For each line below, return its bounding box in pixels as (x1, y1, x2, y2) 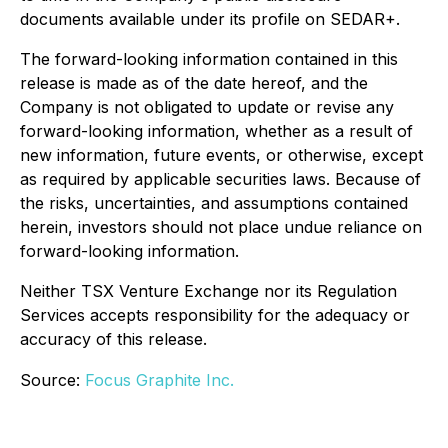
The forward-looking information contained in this (20, 48, 398, 69)
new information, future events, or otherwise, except (20, 144, 423, 165)
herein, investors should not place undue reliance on (20, 216, 422, 237)
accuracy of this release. (20, 328, 207, 349)
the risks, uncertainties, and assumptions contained (20, 192, 408, 213)
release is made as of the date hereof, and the (20, 72, 368, 93)
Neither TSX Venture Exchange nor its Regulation (20, 280, 397, 301)
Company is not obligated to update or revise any (20, 96, 394, 117)
